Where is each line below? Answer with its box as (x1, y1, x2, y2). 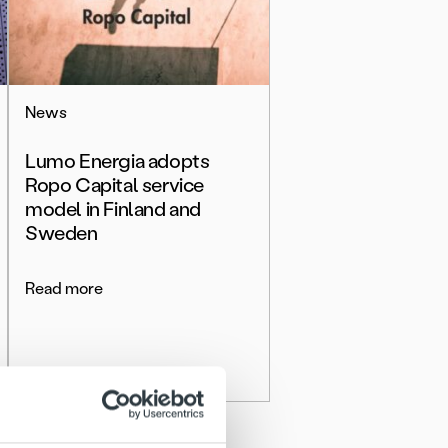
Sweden (25, 221, 98, 245)
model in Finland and (25, 197, 202, 221)
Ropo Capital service (25, 173, 205, 197)
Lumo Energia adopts (25, 149, 210, 173)
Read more (25, 279, 103, 298)
